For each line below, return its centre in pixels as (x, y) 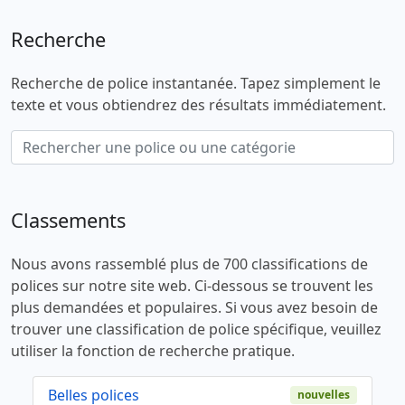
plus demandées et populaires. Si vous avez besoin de (194, 307)
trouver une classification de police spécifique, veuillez (196, 329)
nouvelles (324, 394)
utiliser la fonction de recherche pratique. (153, 350)
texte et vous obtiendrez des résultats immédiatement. (198, 104)
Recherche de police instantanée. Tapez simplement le (196, 83)
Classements (68, 220)
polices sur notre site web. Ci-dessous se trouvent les (192, 285)
